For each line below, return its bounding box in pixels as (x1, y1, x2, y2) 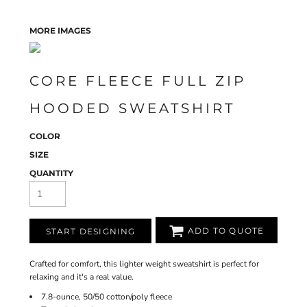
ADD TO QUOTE (188, 225, 265, 236)
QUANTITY (29, 168, 73, 178)
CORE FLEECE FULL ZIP (29, 73, 246, 89)
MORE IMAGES (29, 25, 91, 36)
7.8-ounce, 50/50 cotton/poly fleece (41, 291, 172, 302)
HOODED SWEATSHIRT (29, 100, 235, 116)
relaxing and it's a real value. (29, 271, 134, 282)
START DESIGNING (45, 226, 136, 237)
